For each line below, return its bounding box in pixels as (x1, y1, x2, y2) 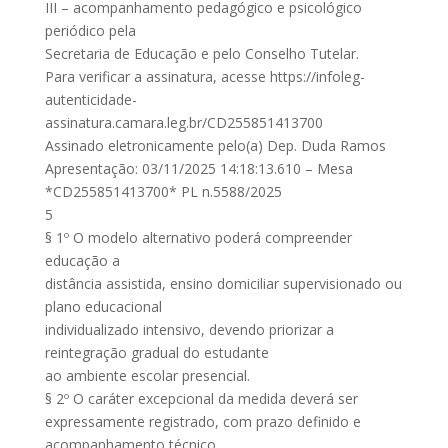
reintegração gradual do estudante (44, 343, 269, 362)
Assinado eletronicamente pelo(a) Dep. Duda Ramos (44, 136, 386, 155)
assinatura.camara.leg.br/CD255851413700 (44, 113, 323, 132)
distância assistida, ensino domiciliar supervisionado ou (44, 274, 402, 293)
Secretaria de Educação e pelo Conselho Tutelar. (44, 44, 359, 63)
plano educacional (44, 297, 162, 316)
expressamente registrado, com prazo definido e (44, 412, 361, 431)
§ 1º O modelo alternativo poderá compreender (44, 228, 352, 247)
